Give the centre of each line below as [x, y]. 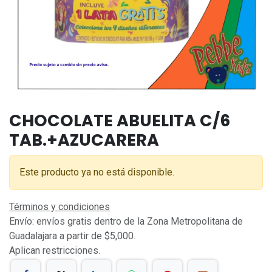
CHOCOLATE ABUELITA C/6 [120, 120]
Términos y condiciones [59, 206]
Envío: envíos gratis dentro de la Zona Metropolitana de [126, 221]
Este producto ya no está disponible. [97, 172]
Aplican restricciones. [57, 250]
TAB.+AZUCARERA [84, 140]
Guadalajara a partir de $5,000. [73, 236]
